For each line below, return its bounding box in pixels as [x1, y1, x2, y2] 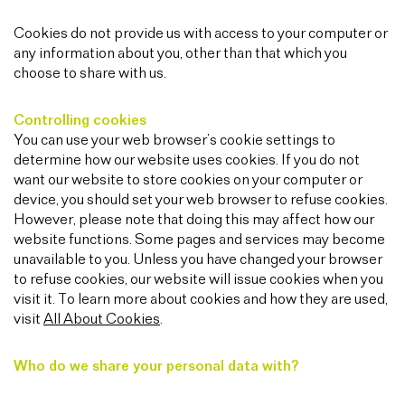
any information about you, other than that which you [14, 46, 347, 61]
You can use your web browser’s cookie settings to [14, 133, 335, 148]
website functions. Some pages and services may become [14, 232, 385, 248]
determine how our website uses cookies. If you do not [14, 153, 360, 168]
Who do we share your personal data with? [14, 359, 299, 374]
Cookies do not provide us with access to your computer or [14, 26, 388, 42]
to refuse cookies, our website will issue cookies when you [14, 272, 383, 287]
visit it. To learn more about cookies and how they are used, [14, 292, 388, 307]
